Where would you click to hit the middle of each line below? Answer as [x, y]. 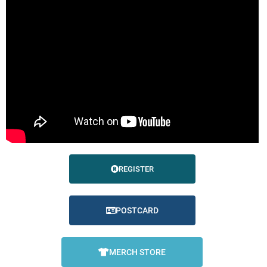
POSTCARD [137, 211]
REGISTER [136, 169]
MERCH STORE [138, 252]
